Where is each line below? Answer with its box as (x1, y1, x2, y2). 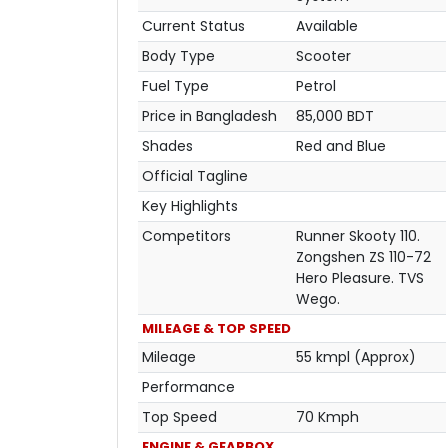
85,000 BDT (296, 105, 374, 126)
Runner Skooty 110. (296, 225, 420, 246)
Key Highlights (142, 195, 238, 216)
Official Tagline (142, 165, 248, 186)
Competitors (142, 225, 231, 246)
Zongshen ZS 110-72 (296, 246, 431, 267)
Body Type (142, 45, 215, 66)
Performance (142, 376, 235, 397)
